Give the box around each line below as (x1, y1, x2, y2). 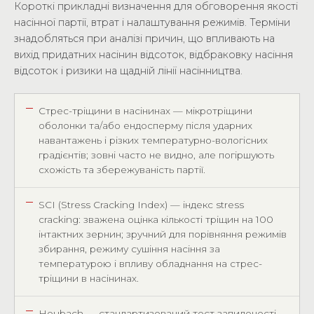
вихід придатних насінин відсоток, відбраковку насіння (14, 48, 293, 61)
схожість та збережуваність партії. (39, 164, 205, 175)
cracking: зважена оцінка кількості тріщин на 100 (39, 214, 273, 225)
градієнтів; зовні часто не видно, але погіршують (39, 149, 274, 161)
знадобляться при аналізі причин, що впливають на (14, 32, 275, 45)
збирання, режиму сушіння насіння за (39, 243, 220, 254)
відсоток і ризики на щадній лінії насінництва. (14, 64, 243, 77)
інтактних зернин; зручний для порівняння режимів (39, 228, 287, 240)
